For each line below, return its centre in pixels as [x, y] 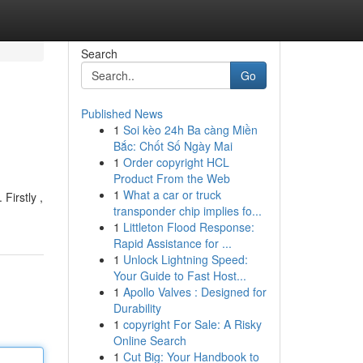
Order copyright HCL [176, 162]
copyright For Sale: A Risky [192, 324]
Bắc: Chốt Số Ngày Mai [173, 146]
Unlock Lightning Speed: [185, 259]
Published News [122, 113]
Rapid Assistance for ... [172, 243]
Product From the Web [171, 178]
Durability [137, 308]
